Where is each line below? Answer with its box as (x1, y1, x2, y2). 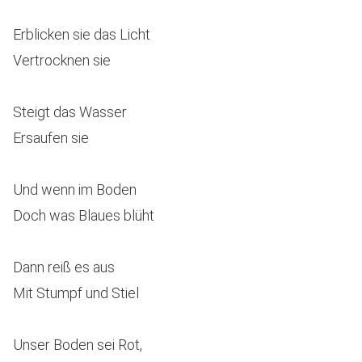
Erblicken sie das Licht (13, 26, 150, 43)
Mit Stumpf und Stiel (13, 284, 139, 301)
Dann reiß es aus (13, 259, 115, 276)
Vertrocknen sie (13, 52, 111, 69)
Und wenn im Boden (13, 181, 137, 198)
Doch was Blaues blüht (13, 207, 154, 224)
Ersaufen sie (13, 129, 89, 146)
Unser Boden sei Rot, (13, 336, 142, 353)
